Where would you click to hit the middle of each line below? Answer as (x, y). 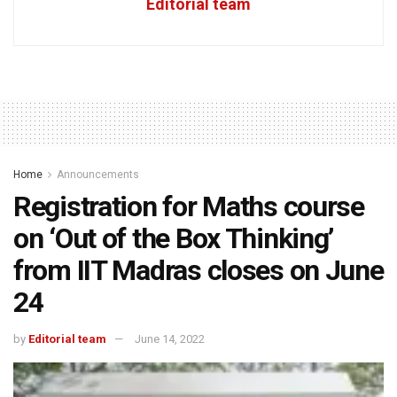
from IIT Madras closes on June (198, 271)
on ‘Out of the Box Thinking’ (174, 239)
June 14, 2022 (170, 339)
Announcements (98, 175)
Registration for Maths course (189, 207)
